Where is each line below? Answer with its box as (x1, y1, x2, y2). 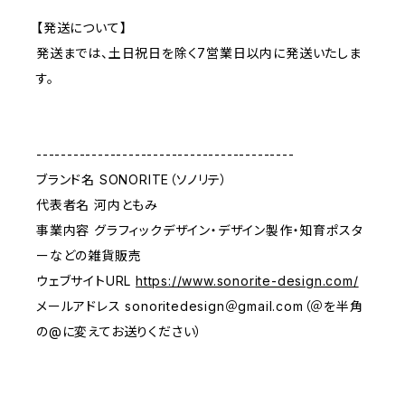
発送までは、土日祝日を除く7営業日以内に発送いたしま (36, 45, 362, 61)
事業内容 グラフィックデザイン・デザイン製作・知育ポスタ (36, 222, 363, 238)
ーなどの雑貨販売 (36, 248, 142, 263)
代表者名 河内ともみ (36, 197, 158, 212)
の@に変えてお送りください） (36, 324, 203, 339)
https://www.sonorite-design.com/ (136, 273, 359, 288)
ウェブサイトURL (36, 273, 136, 288)
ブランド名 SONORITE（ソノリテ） (36, 172, 229, 187)
